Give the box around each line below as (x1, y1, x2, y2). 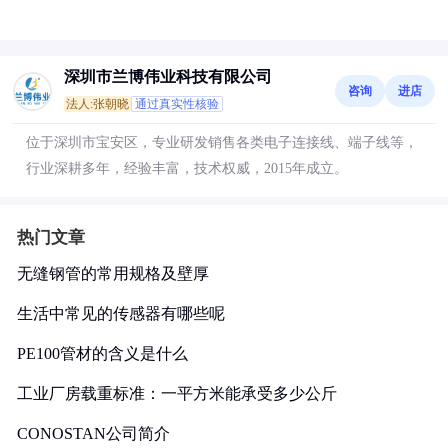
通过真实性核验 (135, 97, 219, 111)
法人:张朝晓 (66, 97, 129, 111)
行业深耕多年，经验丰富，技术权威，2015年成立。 (26, 161, 348, 176)
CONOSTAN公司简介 (17, 425, 170, 442)
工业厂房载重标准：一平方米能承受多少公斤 (17, 385, 337, 402)
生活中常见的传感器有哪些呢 (17, 305, 225, 322)
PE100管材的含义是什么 (17, 345, 188, 362)
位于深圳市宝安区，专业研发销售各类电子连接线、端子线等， (26, 135, 418, 150)
